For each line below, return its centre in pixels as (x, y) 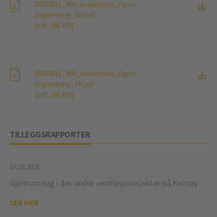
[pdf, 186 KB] (54, 25)
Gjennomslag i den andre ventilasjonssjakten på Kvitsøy (104, 183)
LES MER (24, 202)
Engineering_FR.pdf (65, 84)
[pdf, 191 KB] (54, 95)
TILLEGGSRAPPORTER (50, 134)
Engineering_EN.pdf (65, 15)
